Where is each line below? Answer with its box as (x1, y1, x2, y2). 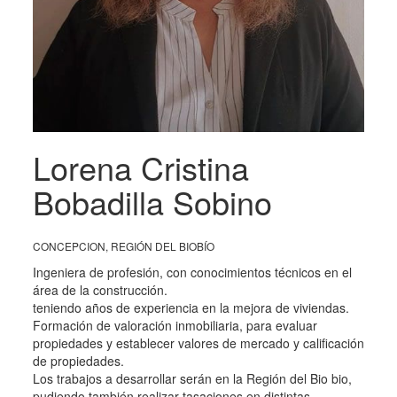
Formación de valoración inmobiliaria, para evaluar (32, 316, 317, 335)
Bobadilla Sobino (32, 179, 272, 225)
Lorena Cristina (32, 144, 249, 191)
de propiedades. (32, 352, 124, 370)
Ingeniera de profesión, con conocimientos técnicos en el (32, 263, 352, 282)
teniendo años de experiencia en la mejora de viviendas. (32, 299, 349, 317)
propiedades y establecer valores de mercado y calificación (32, 334, 364, 353)
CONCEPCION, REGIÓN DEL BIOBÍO (32, 238, 214, 254)
